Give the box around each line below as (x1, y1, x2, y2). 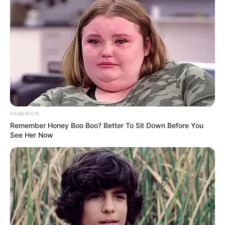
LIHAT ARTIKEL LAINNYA (47, 152, 188, 167)
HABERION (10, 110, 40, 117)
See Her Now (10, 130, 53, 139)
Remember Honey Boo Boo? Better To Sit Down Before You (10, 121, 203, 130)
